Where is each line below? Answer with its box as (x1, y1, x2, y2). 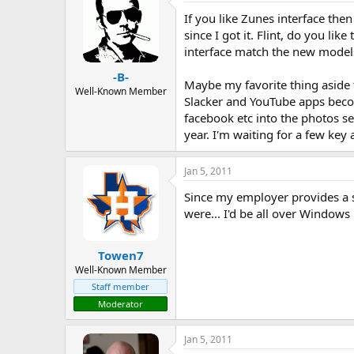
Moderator (98, 297, 143, 310)
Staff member (92, 280, 149, 292)
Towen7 (97, 247, 144, 263)
